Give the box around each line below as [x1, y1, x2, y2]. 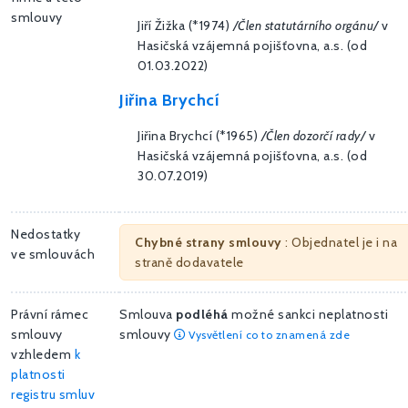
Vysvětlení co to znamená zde [185, 328, 350, 342]
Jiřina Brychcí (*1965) [138, 127, 261, 145]
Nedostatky [11, 226, 80, 243]
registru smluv [11, 386, 95, 403]
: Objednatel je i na [281, 234, 397, 251]
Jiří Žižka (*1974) [138, 17, 233, 35]
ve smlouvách [11, 246, 95, 263]
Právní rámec [11, 306, 88, 323]
